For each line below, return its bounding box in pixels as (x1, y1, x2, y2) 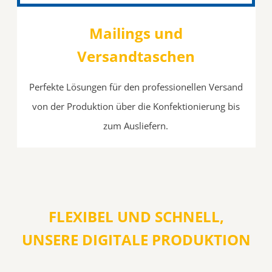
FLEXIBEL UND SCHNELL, (48, 206, 224, 227)
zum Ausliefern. (103, 120, 169, 132)
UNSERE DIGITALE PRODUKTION (21, 229, 251, 250)
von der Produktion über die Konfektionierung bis (32, 100, 240, 113)
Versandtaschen (76, 46, 195, 67)
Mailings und (89, 23, 183, 44)
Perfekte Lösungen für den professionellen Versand (29, 81, 243, 93)
